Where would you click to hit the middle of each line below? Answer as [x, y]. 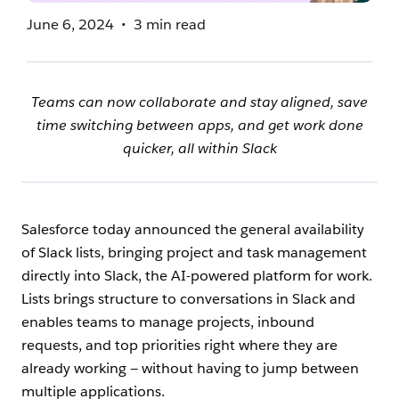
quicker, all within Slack [199, 149]
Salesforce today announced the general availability [193, 230]
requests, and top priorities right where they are [179, 346]
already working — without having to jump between [190, 369]
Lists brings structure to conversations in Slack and [188, 299]
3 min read [170, 25]
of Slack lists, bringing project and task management [194, 253]
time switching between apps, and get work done [199, 126]
